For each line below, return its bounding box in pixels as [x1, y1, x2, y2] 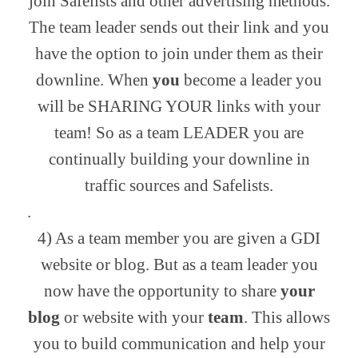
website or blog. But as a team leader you [40, 255, 318, 275]
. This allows [244, 308, 330, 328]
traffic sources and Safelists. [85, 176, 273, 196]
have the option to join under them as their [35, 44, 323, 64]
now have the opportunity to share [43, 281, 280, 301]
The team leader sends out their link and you [29, 18, 329, 38]
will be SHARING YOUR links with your [38, 97, 320, 117]
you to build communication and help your [33, 334, 325, 354]
